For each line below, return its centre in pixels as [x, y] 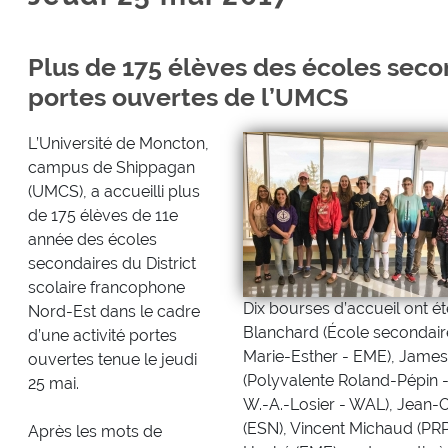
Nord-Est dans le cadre [113, 311]
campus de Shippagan [111, 167]
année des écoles [92, 239]
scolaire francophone [106, 287]
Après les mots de [94, 431]
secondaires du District [111, 263]
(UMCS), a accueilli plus [113, 191]
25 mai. [53, 383]
